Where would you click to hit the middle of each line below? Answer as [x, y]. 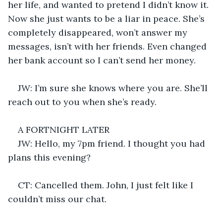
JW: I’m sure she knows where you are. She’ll [114, 88]
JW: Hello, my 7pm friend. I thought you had [113, 143]
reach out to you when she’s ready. [82, 102]
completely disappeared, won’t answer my [99, 32]
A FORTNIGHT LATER [64, 129]
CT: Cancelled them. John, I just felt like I [107, 185]
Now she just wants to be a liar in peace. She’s [108, 18]
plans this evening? [49, 157]
